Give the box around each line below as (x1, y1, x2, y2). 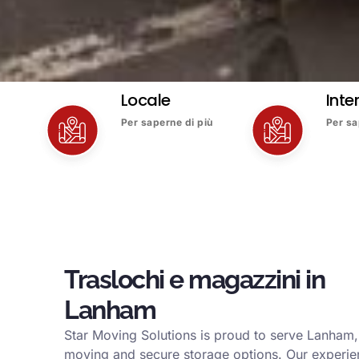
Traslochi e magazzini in (64, 264, 325, 294)
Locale (120, 88, 171, 111)
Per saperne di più (120, 115, 213, 128)
